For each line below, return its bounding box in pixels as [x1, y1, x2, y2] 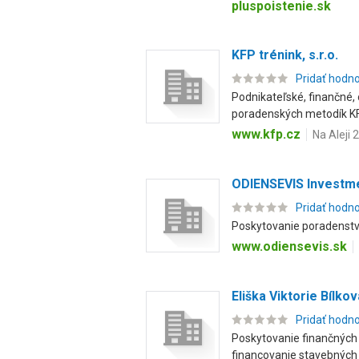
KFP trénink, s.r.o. [232, 47, 338, 63]
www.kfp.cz [232, 127, 301, 142]
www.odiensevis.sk [232, 239, 347, 254]
